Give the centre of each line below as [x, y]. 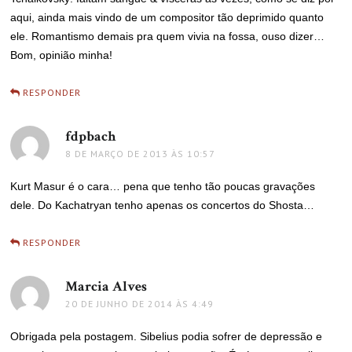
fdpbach [91, 136]
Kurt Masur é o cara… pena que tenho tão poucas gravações [163, 186]
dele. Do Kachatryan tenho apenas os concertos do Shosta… [163, 205]
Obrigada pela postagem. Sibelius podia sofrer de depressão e [167, 336]
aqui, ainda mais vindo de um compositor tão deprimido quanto [167, 17]
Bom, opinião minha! [62, 55]
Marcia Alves [106, 286]
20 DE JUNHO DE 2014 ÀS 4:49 [140, 303]
